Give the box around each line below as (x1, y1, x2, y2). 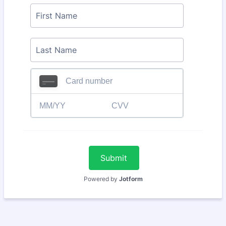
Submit (100, 152, 127, 163)
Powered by (83, 175, 119, 183)
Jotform (119, 175, 143, 183)
